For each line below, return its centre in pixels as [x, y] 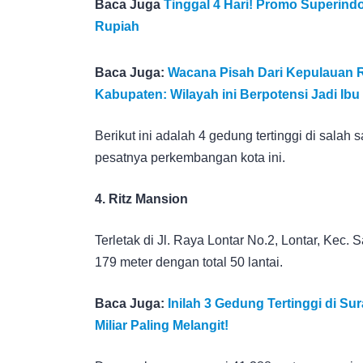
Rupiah [117, 26]
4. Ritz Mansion [141, 199]
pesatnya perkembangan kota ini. [190, 157]
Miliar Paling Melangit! [162, 325]
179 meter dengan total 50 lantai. [189, 262]
